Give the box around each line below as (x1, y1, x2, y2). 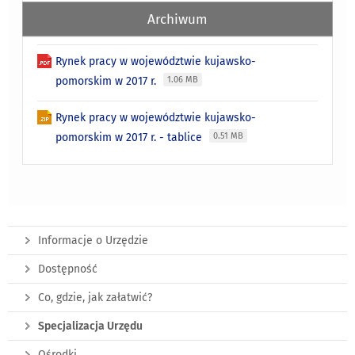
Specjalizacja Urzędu (38, 319, 143, 333)
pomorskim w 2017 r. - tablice (55, 130, 206, 144)
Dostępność (38, 261, 97, 276)
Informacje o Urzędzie (38, 233, 148, 247)
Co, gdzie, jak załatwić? (38, 290, 152, 304)
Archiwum (147, 10, 208, 27)
